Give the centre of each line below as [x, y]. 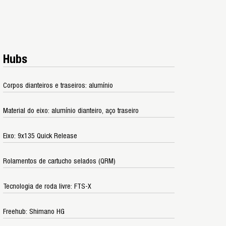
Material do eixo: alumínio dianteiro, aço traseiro [71, 111]
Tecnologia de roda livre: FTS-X [47, 186]
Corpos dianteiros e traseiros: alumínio [58, 86]
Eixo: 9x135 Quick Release [40, 136]
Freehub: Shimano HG [34, 212]
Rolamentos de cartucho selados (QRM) [59, 161]
